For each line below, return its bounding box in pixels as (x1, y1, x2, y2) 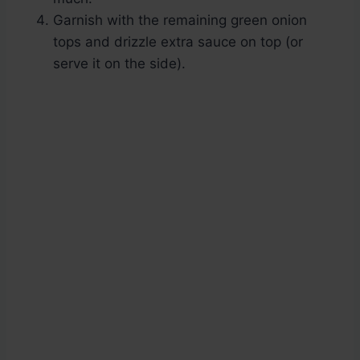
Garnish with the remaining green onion (53, 12, 307, 29)
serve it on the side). (53, 55, 186, 72)
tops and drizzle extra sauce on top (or (53, 34, 303, 51)
